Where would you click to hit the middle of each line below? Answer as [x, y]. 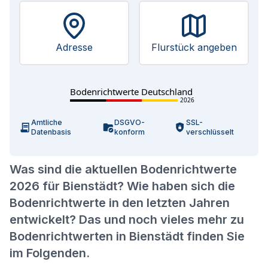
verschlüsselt [210, 132]
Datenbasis [51, 132]
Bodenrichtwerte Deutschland [131, 92]
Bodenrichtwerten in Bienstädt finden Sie [127, 236]
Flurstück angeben [194, 47]
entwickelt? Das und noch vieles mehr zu [127, 220]
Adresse [74, 47]
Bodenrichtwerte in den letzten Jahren [120, 203]
